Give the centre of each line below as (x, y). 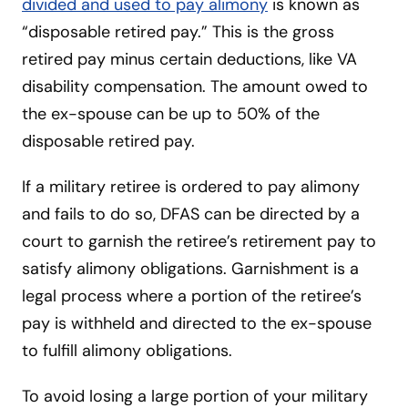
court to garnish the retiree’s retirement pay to (199, 241)
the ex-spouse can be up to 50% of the (171, 113)
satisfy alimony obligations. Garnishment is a (190, 268)
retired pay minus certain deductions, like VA (189, 59)
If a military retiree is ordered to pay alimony (191, 186)
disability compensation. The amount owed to (195, 86)
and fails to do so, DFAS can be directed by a (191, 214)
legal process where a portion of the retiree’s (192, 296)
